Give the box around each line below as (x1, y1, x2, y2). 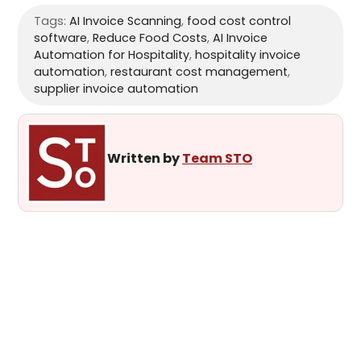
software (34, 29, 87, 46)
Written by (107, 149, 182, 168)
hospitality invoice (195, 46, 301, 63)
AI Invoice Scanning (69, 12, 181, 29)
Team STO (182, 149, 252, 168)
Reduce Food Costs (93, 29, 207, 46)
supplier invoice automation (34, 80, 198, 97)
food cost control (187, 12, 291, 29)
